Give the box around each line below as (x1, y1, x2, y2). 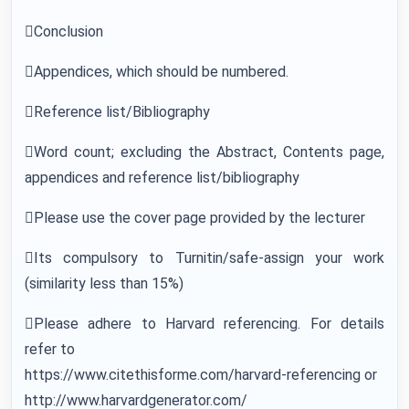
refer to (25, 341, 75, 358)
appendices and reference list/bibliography (25, 169, 299, 186)
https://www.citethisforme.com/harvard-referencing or (25, 366, 377, 383)
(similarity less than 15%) (25, 275, 184, 292)
